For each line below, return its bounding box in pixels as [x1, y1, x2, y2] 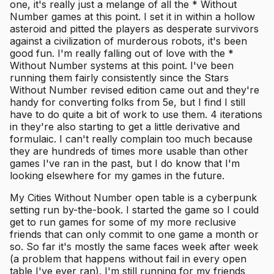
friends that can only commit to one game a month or [10, 228, 259, 240]
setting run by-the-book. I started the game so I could [10, 203, 259, 216]
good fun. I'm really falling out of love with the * [10, 46, 234, 59]
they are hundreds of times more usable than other [10, 144, 248, 157]
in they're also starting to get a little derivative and [10, 120, 240, 133]
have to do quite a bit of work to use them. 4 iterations [10, 108, 262, 120]
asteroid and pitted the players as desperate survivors [10, 22, 259, 35]
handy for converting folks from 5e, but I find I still [10, 95, 245, 108]
